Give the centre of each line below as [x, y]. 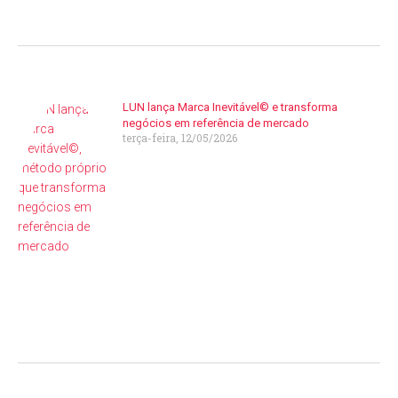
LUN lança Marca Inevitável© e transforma [231, 107]
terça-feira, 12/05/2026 [180, 137]
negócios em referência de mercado [216, 123]
